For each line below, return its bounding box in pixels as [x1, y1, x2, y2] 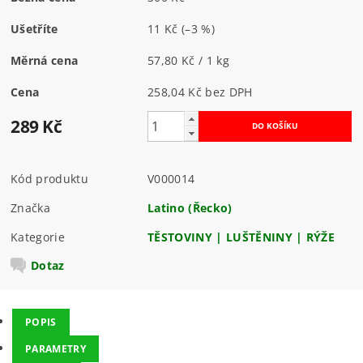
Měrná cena [11, 53, 79, 69]
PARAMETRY [25, 341, 86, 356]
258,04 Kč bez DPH [205, 84, 253, 100]
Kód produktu [11, 171, 88, 187]
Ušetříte [11, 21, 58, 37]
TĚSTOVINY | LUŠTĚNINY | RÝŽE [147, 229, 335, 246]
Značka [11, 200, 51, 216]
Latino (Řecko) [147, 200, 233, 216]
